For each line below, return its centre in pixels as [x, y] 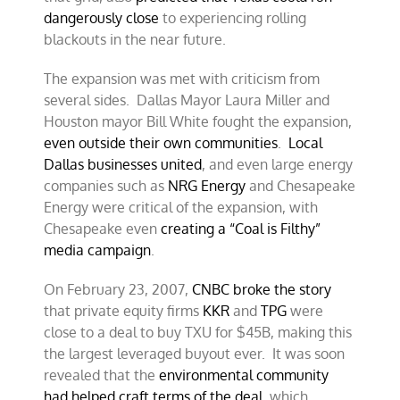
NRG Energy [207, 186]
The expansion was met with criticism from [182, 79]
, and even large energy [278, 164]
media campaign [98, 250]
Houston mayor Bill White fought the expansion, [198, 121]
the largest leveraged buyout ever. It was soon [195, 354]
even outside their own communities [161, 143]
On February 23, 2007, [118, 289]
